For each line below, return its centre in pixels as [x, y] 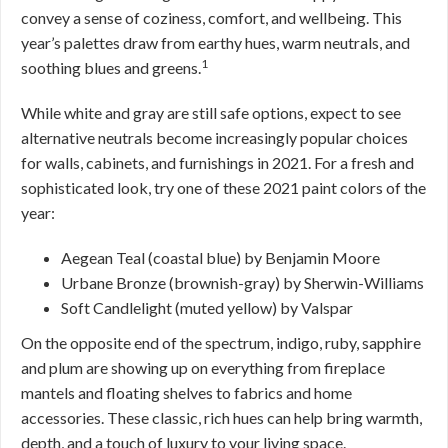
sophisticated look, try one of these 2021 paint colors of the [223, 187]
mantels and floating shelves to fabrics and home [186, 392]
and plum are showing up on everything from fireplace [203, 367]
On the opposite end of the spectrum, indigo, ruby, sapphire [221, 342]
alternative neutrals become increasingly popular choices [214, 137]
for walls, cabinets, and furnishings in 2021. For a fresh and [217, 162]
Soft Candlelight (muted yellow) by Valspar [207, 307]
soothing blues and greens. [111, 67]
